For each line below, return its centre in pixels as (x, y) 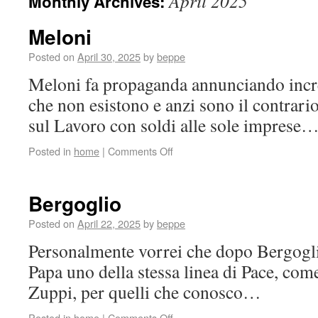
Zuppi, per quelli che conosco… (145, 292)
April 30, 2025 (109, 56)
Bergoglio (75, 203)
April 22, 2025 (109, 223)
